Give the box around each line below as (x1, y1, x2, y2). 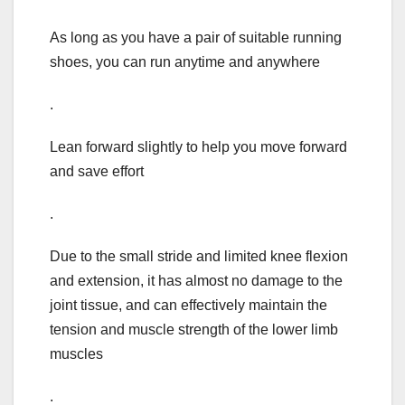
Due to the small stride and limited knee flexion (50, 249, 348, 265)
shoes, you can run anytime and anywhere (50, 54, 320, 71)
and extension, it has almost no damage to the (50, 273, 343, 289)
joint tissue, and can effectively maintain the (50, 297, 327, 314)
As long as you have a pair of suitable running (50, 30, 342, 46)
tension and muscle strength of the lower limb (50, 322, 338, 338)
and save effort (50, 164, 144, 180)
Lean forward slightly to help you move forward (50, 139, 347, 155)
